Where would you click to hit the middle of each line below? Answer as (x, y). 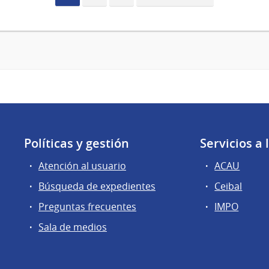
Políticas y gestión (77, 143)
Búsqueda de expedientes (97, 186)
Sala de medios (73, 227)
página (161, 8)
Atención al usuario (82, 165)
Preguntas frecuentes (87, 207)
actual (79, 8)
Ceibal (228, 186)
